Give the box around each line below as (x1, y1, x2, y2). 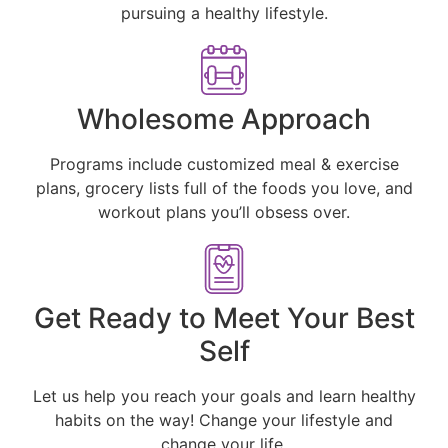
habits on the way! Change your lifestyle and (55, 410, 393, 431)
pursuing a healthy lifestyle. (120, 3, 328, 24)
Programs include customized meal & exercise (49, 154, 399, 175)
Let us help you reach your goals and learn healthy (32, 386, 416, 407)
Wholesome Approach (77, 102, 371, 137)
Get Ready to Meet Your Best (33, 301, 415, 336)
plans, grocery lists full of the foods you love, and (35, 178, 413, 199)
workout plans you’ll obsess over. (98, 202, 350, 223)
